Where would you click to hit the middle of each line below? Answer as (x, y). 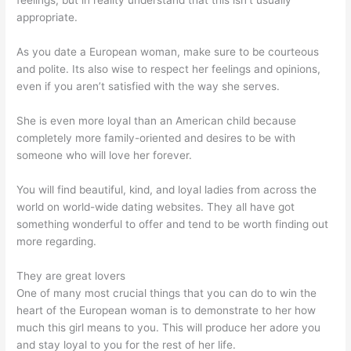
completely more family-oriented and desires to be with (156, 138)
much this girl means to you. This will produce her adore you (169, 327)
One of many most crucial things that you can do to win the (167, 293)
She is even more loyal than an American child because (157, 120)
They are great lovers (71, 275)
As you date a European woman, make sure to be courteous (168, 52)
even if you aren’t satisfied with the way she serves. (148, 86)
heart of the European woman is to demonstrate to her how (166, 310)
